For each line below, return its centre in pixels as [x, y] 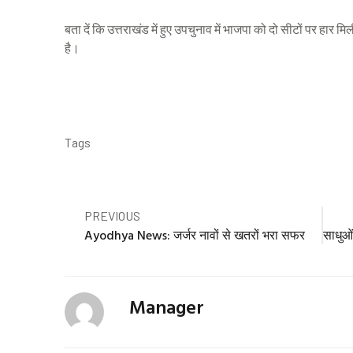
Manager [167, 306]
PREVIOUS [112, 215]
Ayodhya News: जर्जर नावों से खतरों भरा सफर [195, 234]
